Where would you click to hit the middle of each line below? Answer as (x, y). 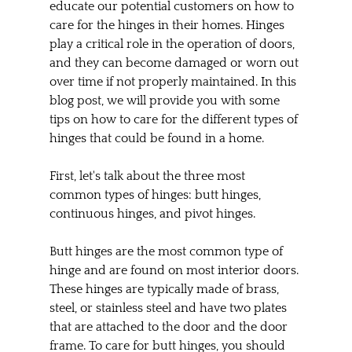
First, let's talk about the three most (148, 176)
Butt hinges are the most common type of (167, 251)
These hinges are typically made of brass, (165, 289)
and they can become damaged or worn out (175, 62)
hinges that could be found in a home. (156, 138)
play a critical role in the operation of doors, (173, 44)
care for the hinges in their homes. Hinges (168, 25)
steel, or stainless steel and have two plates (169, 308)
